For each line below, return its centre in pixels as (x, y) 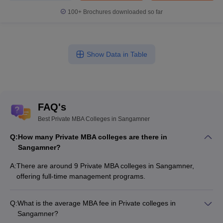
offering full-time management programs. (81, 176)
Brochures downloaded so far (122, 12)
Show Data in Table (117, 54)
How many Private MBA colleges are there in (93, 137)
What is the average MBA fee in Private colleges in (97, 203)
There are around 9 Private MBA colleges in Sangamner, (105, 166)
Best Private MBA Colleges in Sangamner (94, 119)
